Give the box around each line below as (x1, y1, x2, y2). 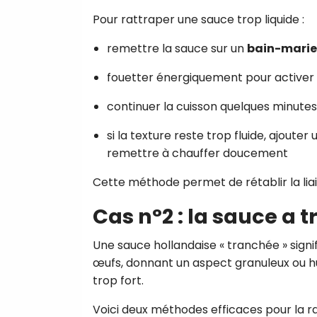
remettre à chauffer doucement (107, 144, 288, 161)
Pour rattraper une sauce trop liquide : (93, 11, 304, 28)
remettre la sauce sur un (107, 40, 247, 57)
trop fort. (93, 272, 144, 289)
